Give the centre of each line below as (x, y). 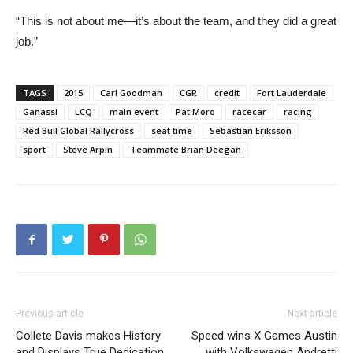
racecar (249, 111)
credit (227, 92)
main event (134, 111)
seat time (172, 130)
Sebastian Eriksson (251, 130)
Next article (312, 313)
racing (298, 111)
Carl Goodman (131, 92)
